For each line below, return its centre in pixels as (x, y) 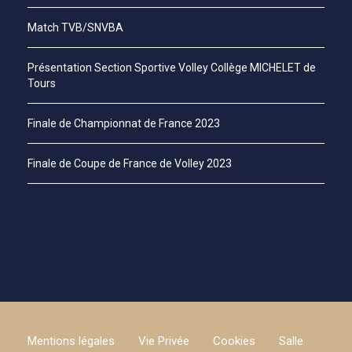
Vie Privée (164, 341)
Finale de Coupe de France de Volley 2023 (130, 163)
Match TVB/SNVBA (75, 27)
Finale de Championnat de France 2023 (124, 123)
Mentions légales (71, 341)
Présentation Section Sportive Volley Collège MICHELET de (172, 68)
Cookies (234, 341)
